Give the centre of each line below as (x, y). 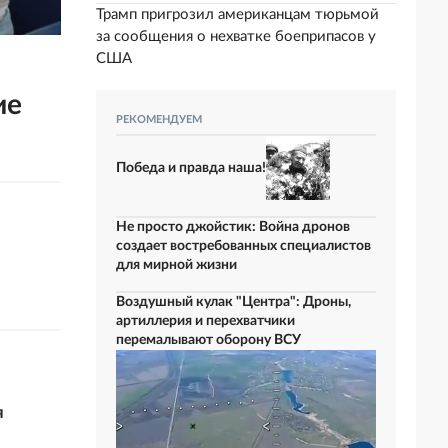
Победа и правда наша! (191, 167)
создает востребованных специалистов (243, 246)
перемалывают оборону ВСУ (208, 340)
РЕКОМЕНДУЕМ (159, 119)
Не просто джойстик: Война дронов (233, 227)
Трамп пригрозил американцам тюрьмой (237, 14)
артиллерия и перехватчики (205, 321)
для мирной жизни (176, 265)
